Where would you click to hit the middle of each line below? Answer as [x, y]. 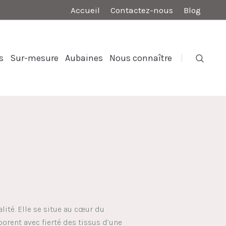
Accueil [85, 10]
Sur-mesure [34, 58]
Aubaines [84, 58]
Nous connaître [141, 58]
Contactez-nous [142, 10]
